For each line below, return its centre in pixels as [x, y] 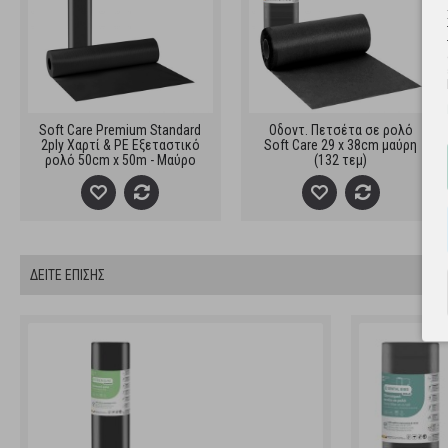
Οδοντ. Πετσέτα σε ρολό [340, 130]
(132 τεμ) [341, 160]
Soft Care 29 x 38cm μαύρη [341, 145]
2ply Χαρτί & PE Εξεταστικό [120, 145]
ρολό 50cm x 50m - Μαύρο [120, 160]
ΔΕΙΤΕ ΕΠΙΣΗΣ [67, 275]
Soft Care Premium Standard [120, 130]
